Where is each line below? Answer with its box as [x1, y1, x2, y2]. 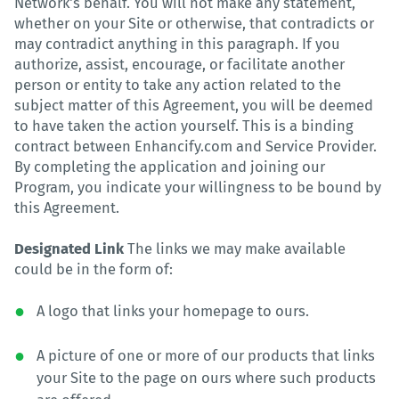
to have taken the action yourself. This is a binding [14, 117, 354, 134]
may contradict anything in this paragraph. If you [14, 35, 340, 53]
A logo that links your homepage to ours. [37, 302, 309, 320]
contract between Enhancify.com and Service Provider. [14, 137, 377, 155]
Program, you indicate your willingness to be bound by [14, 178, 381, 196]
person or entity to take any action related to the [14, 76, 341, 94]
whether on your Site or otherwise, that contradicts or [14, 14, 374, 32]
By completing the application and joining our [14, 158, 325, 175]
